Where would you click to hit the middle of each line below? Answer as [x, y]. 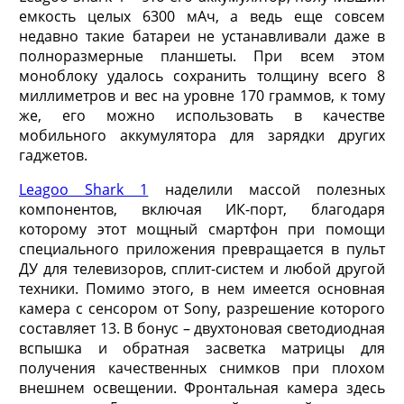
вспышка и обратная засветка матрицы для [202, 348]
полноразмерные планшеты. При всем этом [202, 55]
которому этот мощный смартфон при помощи [202, 229]
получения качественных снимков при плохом [202, 367]
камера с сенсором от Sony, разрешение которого [202, 308]
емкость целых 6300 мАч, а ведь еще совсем [202, 16]
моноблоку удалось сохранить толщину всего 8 [202, 75]
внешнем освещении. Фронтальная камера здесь [202, 387]
